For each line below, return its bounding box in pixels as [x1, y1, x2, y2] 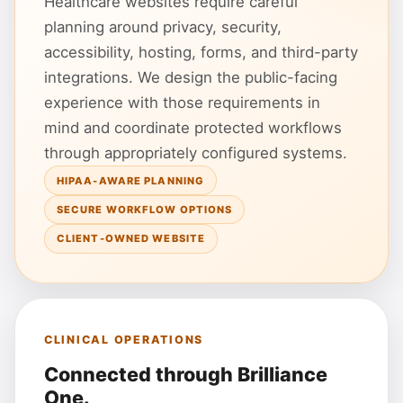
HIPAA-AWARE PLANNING [56, 174, 205, 187]
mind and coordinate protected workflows [44, 119, 342, 138]
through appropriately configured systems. [44, 144, 347, 163]
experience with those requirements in [44, 94, 320, 112]
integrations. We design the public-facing [44, 68, 337, 87]
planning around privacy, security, [44, 18, 282, 37]
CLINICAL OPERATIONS [44, 332, 204, 346]
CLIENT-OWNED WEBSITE [56, 232, 206, 246]
